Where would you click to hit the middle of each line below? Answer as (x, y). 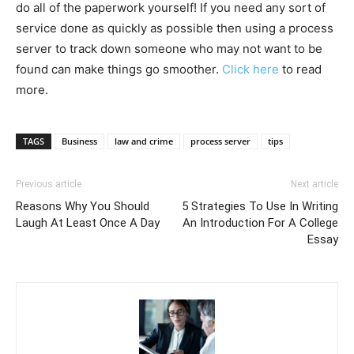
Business (79, 141)
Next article (314, 185)
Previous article (49, 185)
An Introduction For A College (260, 223)
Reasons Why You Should (83, 207)
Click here (250, 70)
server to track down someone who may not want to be (169, 49)
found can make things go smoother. (119, 70)
